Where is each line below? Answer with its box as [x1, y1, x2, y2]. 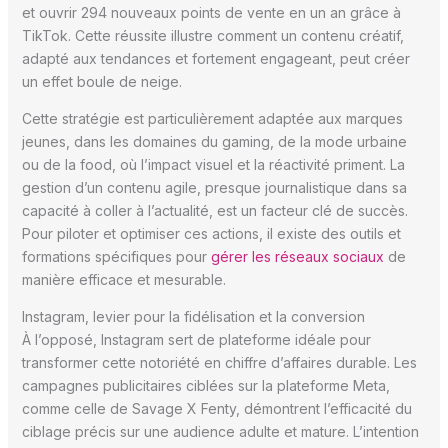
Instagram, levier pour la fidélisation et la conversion [21, 307, 365, 325]
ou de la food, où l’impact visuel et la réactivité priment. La [21, 155, 405, 173]
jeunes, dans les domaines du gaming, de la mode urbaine [21, 132, 407, 150]
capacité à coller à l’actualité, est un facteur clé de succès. [21, 201, 408, 219]
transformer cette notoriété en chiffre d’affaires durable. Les [21, 353, 417, 371]
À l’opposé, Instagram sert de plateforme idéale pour [21, 330, 371, 348]
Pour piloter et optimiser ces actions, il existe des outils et [21, 224, 401, 242]
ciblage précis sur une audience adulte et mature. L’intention [21, 422, 419, 440]
